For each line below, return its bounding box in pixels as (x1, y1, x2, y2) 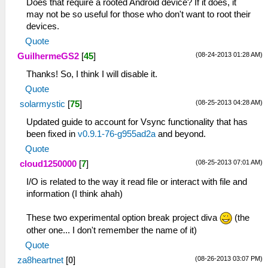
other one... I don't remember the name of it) (26, 226, 197, 236)
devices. (26, 21, 59, 31)
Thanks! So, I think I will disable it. (26, 69, 157, 79)
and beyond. (158, 129, 206, 139)
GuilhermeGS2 (17, 51, 79, 61)
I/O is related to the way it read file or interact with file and (26, 176, 247, 187)
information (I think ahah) (26, 188, 123, 199)
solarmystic (20, 99, 65, 109)
